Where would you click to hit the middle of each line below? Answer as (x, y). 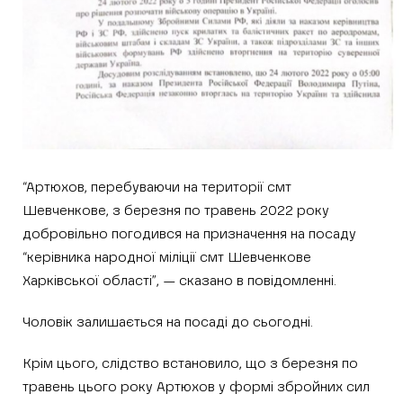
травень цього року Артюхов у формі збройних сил (196, 387)
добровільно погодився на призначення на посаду (189, 234)
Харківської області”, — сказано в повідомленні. (179, 281)
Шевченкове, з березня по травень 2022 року (176, 210)
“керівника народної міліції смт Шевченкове (167, 257)
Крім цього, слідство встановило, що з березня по (190, 363)
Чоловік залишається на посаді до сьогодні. (168, 322)
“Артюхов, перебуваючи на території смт (157, 187)
